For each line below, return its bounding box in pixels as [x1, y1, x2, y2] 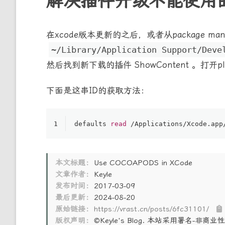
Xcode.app [187, 120, 223, 128]
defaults [74, 120, 110, 128]
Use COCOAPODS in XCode [94, 158, 193, 167]
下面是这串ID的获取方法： [46, 85, 149, 95]
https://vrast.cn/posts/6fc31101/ [94, 204, 209, 213]
